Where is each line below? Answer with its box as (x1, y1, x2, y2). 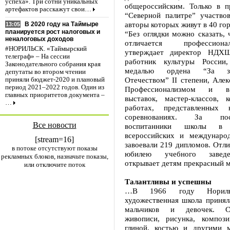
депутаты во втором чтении (5, 68, 86, 76)
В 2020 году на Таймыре (25, 21, 99, 28)
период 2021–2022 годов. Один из (5, 84, 104, 91)
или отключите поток (24, 161, 85, 168)
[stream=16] (35, 135, 74, 144)
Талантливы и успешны (125, 177, 212, 186)
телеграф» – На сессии (5, 53, 70, 61)
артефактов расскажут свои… (5, 6, 91, 13)
